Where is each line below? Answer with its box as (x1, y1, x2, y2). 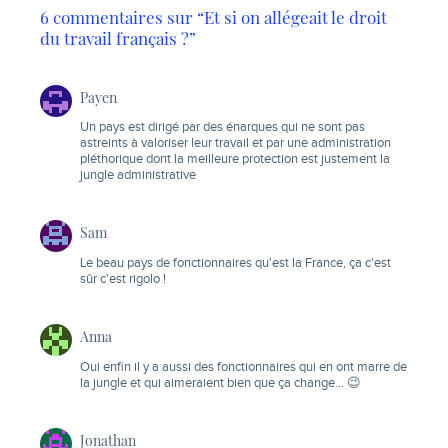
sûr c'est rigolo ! (80, 272, 166, 288)
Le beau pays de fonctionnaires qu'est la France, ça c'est (80, 256, 391, 272)
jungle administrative (80, 168, 196, 184)
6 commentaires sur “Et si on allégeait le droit (40, 5, 387, 28)
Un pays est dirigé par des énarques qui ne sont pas (80, 120, 365, 136)
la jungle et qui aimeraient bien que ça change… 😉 (80, 376, 361, 392)
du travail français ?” (40, 26, 196, 49)
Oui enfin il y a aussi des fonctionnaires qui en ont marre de (80, 360, 407, 376)
